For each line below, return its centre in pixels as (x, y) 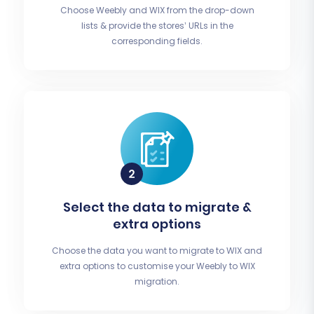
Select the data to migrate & (157, 207)
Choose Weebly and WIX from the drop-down (157, 11)
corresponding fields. (157, 41)
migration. (157, 282)
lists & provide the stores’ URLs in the (157, 26)
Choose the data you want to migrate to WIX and (157, 251)
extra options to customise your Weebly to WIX (157, 266)
